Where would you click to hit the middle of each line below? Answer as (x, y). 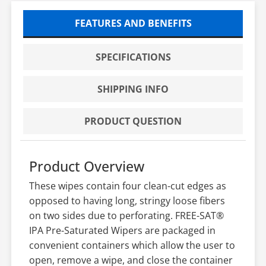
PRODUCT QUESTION (133, 121)
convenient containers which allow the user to (132, 245)
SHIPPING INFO (133, 89)
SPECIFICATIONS (133, 57)
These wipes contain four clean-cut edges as (127, 186)
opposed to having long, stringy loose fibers (127, 200)
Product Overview (86, 166)
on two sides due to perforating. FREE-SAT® (126, 215)
